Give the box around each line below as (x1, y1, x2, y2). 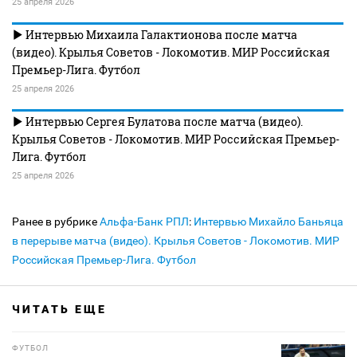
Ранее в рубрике (12, 215, 100, 229)
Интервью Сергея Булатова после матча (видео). (23, 114, 303, 130)
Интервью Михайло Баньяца (194, 215, 343, 229)
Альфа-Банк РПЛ (100, 215, 189, 229)
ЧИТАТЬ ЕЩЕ (12, 303, 107, 316)
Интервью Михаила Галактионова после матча (23, 27, 297, 43)
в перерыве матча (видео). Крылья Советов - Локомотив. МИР (12, 234, 339, 248)
